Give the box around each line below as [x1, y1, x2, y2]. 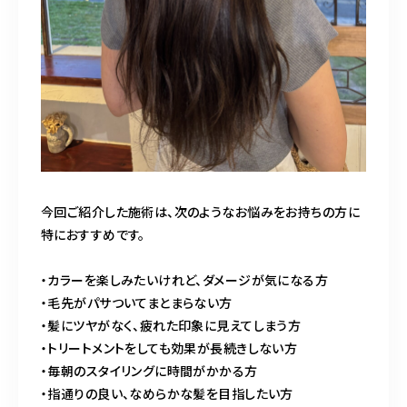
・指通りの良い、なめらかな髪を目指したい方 [41, 383, 293, 402]
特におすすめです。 [41, 224, 145, 243]
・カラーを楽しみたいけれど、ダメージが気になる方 [41, 270, 329, 289]
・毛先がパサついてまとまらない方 [41, 293, 233, 312]
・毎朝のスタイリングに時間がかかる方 [41, 361, 258, 380]
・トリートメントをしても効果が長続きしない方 [41, 338, 298, 357]
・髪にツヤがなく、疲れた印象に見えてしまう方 [41, 315, 302, 334]
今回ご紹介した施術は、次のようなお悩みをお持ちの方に [41, 202, 360, 221]
